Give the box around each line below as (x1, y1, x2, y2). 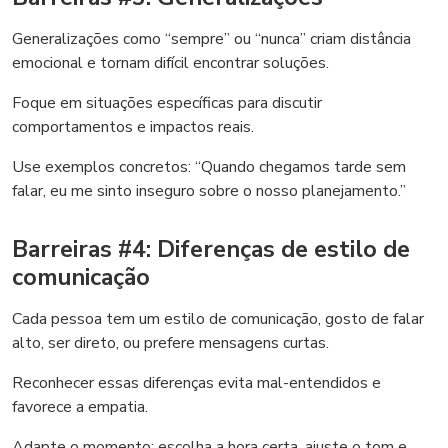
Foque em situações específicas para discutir (12, 92, 322, 114)
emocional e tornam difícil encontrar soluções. (12, 52, 329, 74)
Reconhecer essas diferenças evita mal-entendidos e (12, 372, 381, 394)
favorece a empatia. (12, 396, 148, 418)
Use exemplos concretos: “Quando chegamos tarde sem (12, 156, 406, 178)
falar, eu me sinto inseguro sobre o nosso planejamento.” (12, 180, 406, 202)
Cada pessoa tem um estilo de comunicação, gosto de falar (12, 308, 424, 330)
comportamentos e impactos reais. (12, 116, 254, 138)
